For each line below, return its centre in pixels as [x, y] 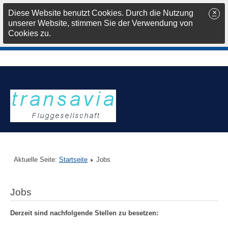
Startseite [73, 160]
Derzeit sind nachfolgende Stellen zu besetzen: [84, 213]
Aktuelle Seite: [36, 160]
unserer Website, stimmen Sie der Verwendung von [101, 23]
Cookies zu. [30, 33]
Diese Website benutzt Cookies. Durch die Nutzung [101, 13]
